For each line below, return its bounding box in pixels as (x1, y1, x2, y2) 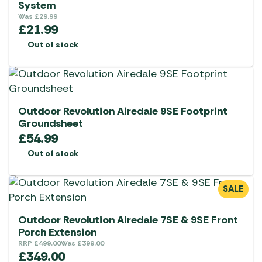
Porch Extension (18, 225, 96, 240)
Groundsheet (18, 116, 83, 131)
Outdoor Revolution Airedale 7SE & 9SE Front (18, 213, 238, 227)
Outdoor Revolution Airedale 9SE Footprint (18, 104, 227, 119)
